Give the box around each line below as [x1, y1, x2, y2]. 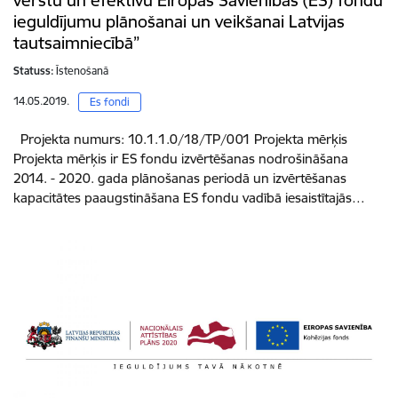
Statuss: [13, 64, 54, 78]
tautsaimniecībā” [13, 32, 139, 54]
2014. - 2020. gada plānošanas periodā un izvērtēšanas [13, 170, 346, 187]
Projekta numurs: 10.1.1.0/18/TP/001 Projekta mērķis [13, 131, 347, 148]
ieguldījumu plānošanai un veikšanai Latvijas [13, 11, 345, 33]
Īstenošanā [56, 64, 108, 78]
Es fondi [90, 95, 130, 109]
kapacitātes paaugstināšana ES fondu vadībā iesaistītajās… [13, 189, 365, 207]
